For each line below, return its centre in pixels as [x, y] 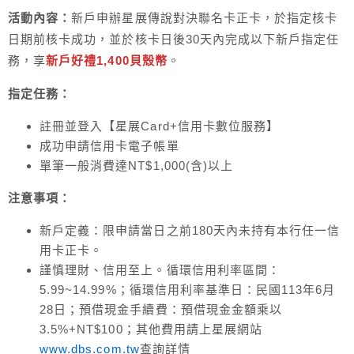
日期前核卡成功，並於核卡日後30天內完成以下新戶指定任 [174, 40]
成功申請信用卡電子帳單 [109, 146]
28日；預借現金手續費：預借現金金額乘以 [161, 310]
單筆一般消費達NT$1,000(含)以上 [136, 166]
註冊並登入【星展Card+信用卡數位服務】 [160, 126]
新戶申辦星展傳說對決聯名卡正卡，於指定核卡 [205, 18]
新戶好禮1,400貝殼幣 [107, 61]
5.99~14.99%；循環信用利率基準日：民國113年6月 [188, 290]
